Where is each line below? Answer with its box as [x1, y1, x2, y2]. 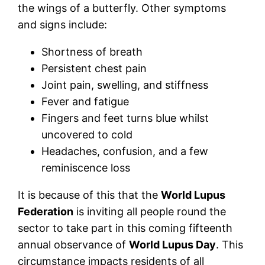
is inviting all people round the [73, 205, 227, 218]
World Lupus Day [129, 238, 216, 251]
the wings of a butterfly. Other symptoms [18, 1, 227, 14]
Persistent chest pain [41, 62, 147, 75]
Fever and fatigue [41, 95, 130, 108]
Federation [18, 205, 74, 218]
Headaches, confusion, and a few [41, 144, 209, 157]
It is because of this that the [18, 188, 161, 201]
